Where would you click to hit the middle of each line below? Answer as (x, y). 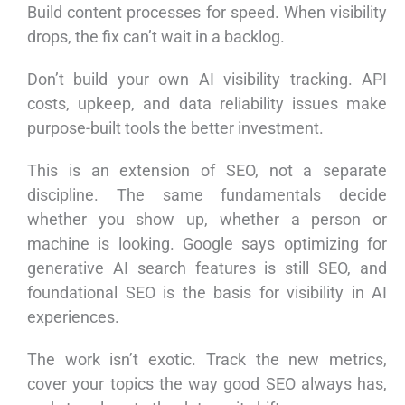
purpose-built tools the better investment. (175, 128)
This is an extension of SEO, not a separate (207, 171)
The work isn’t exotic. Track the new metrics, (207, 360)
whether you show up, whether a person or (207, 220)
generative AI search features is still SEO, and (207, 268)
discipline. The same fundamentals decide (207, 195)
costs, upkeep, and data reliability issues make (207, 104)
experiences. (73, 317)
